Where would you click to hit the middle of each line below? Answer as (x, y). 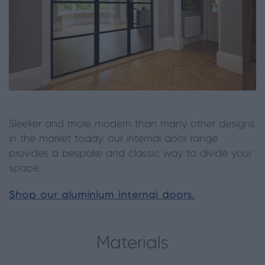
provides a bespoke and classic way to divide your (130, 154)
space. (25, 169)
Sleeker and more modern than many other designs (132, 125)
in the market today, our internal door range (113, 139)
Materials (132, 244)
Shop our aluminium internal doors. (102, 195)
